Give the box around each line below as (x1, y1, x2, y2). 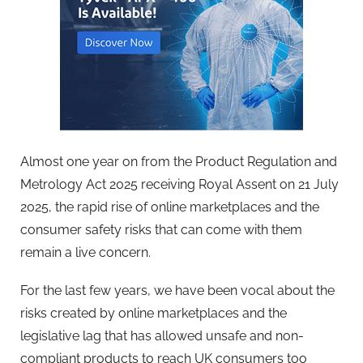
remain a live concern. (20, 244, 151, 260)
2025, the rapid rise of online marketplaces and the (20, 199, 319, 215)
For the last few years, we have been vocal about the (20, 283, 335, 299)
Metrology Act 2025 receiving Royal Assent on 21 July (20, 176, 339, 192)
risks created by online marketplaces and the (20, 305, 287, 322)
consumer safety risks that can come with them (20, 221, 302, 237)
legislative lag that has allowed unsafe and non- (20, 328, 304, 344)
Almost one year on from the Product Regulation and (20, 153, 337, 169)
